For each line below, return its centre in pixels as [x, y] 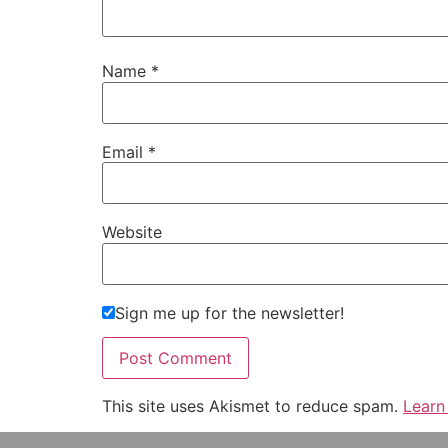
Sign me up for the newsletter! [229, 312]
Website [132, 232]
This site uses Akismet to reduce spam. [252, 405]
